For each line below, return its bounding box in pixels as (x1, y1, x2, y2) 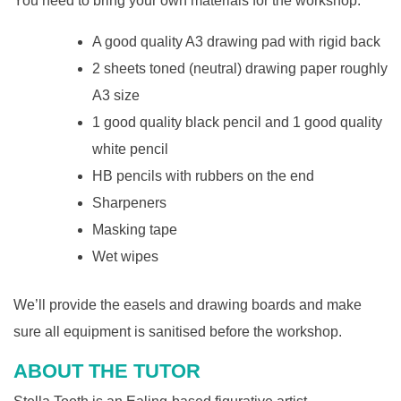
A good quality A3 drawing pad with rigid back (92, 33, 380, 49)
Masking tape (92, 221, 177, 237)
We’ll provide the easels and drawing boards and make (13, 296, 362, 312)
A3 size (92, 87, 140, 103)
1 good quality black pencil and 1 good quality (92, 114, 382, 130)
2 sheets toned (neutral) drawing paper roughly (92, 60, 388, 76)
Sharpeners (92, 194, 166, 210)
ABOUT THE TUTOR (13, 359, 200, 382)
